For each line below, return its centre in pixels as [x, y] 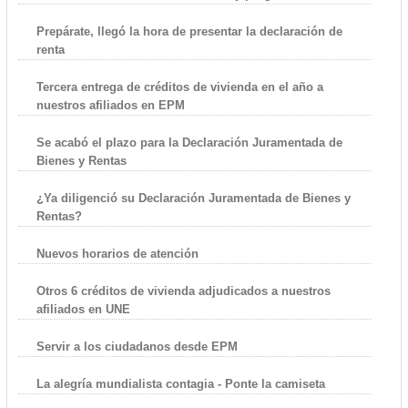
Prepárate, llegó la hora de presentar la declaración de [189, 31]
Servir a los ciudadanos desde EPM [137, 346]
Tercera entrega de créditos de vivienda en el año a [179, 87]
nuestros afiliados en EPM [110, 105]
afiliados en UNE [83, 309]
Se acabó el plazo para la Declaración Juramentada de [189, 142]
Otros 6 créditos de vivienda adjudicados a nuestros [183, 291]
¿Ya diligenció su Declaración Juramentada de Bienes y [193, 198]
